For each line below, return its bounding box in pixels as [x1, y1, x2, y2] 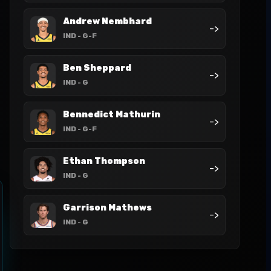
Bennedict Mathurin [63, 109, 160, 120]
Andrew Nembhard [63, 16, 152, 27]
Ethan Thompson [63, 156, 145, 166]
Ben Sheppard [63, 63, 131, 73]
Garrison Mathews [63, 203, 152, 213]
